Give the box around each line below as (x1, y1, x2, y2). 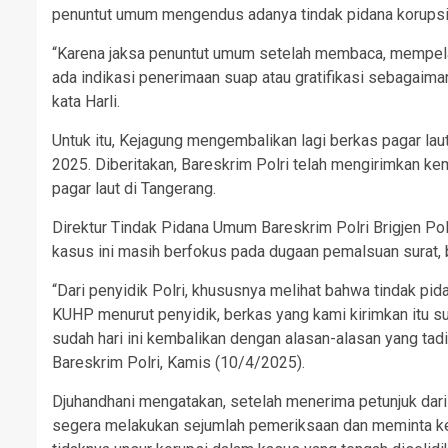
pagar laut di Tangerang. (52, 178, 216, 198)
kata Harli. (52, 91, 120, 111)
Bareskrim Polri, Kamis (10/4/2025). (52, 352, 305, 372)
